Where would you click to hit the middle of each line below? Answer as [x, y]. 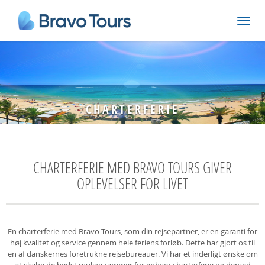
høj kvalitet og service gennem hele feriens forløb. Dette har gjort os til [132, 243]
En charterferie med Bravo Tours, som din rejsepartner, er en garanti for [132, 231]
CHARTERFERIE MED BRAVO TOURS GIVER [132, 168]
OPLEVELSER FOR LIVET [132, 184]
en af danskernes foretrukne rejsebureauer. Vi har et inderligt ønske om [132, 254]
